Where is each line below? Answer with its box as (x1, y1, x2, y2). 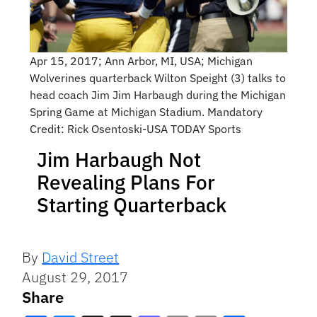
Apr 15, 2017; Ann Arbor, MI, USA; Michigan (29, 54, 253, 69)
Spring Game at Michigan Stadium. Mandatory (29, 105, 263, 120)
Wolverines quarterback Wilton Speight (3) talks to (29, 71, 286, 86)
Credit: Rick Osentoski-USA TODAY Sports (29, 122, 241, 137)
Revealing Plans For (37, 169, 215, 196)
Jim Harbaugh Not (37, 146, 201, 173)
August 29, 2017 (22, 267, 129, 287)
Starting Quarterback (37, 192, 226, 219)
